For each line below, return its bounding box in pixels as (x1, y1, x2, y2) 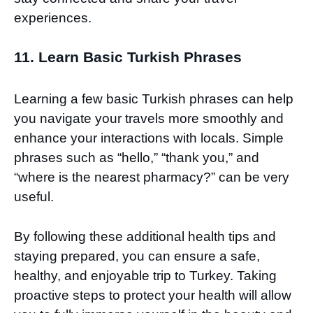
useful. (14, 189, 54, 205)
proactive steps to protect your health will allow (14, 287, 291, 303)
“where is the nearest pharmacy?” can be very (14, 170, 289, 185)
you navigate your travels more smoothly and (14, 111, 284, 126)
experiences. (14, 10, 92, 25)
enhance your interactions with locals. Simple (14, 131, 284, 146)
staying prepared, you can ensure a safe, (14, 248, 260, 263)
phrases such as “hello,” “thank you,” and (14, 150, 259, 166)
